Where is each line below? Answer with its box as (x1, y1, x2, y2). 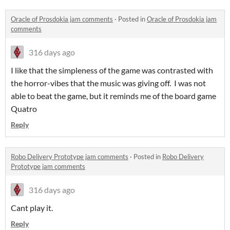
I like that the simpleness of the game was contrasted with (11, 65, 213, 75)
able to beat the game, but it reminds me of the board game (11, 91, 216, 101)
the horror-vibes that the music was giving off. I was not (11, 78, 206, 88)
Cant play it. (11, 203, 56, 213)
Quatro (11, 104, 37, 114)
